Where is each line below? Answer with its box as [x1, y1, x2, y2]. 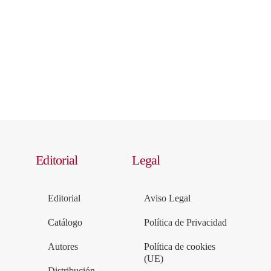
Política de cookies [144, 241, 216, 252]
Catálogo [48, 217, 83, 228]
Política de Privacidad [144, 217, 227, 228]
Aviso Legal [144, 193, 191, 204]
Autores [48, 241, 79, 252]
